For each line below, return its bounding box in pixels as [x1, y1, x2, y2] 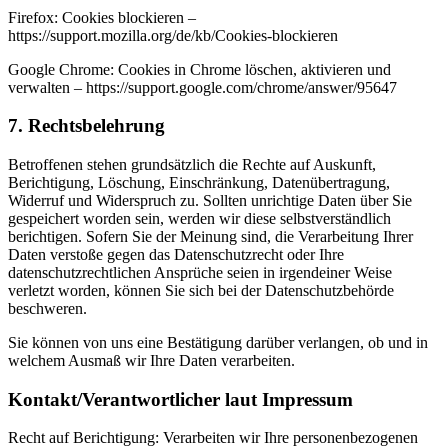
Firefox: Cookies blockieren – [8, 8, 196, 26]
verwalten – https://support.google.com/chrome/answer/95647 [8, 78, 397, 96]
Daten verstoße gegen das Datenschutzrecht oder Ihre [8, 245, 344, 263]
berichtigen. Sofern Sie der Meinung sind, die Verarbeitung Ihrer [8, 227, 413, 245]
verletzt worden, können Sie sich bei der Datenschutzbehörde [8, 281, 394, 299]
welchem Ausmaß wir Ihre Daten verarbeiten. [8, 351, 295, 369]
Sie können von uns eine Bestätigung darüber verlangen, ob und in [8, 333, 428, 351]
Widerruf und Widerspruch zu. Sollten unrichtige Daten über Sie [8, 191, 412, 209]
